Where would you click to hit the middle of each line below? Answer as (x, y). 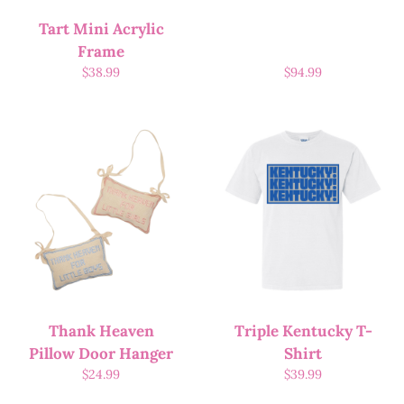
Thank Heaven (101, 331)
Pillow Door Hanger (101, 354)
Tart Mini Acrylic (101, 29)
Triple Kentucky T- (303, 331)
